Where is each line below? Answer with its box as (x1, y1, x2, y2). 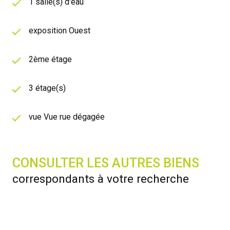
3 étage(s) (29, 83, 66, 93)
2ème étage (29, 54, 72, 65)
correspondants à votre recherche (12, 172, 189, 186)
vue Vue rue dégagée (29, 112, 105, 122)
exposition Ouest (29, 26, 90, 36)
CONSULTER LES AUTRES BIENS (12, 156, 199, 171)
